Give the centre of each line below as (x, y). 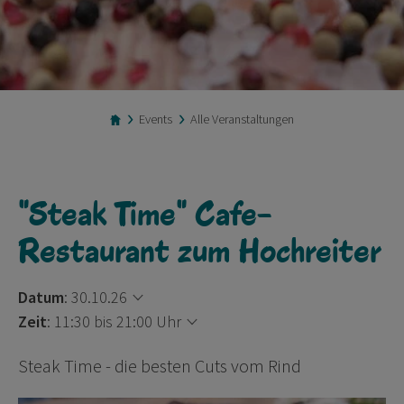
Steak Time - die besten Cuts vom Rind (160, 366)
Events (156, 119)
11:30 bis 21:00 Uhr (118, 322)
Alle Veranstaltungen (242, 119)
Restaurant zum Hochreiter (199, 250)
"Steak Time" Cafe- (145, 213)
